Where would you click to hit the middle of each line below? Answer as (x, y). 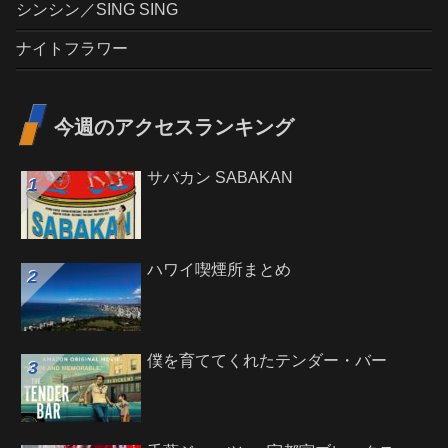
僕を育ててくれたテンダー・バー (267, 361)
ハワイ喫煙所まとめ (219, 269)
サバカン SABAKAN (220, 178)
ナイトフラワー (72, 49)
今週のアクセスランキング (174, 127)
